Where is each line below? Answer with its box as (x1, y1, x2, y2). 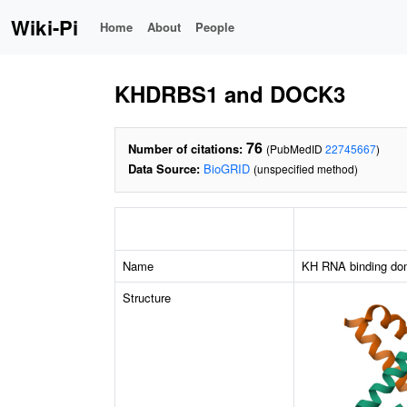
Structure (123, 289, 171, 306)
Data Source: (128, 160, 200, 177)
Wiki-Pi (11, 13, 79, 42)
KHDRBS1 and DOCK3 (114, 78, 345, 109)
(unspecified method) (253, 161, 358, 176)
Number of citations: (128, 140, 243, 157)
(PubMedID (266, 141, 325, 156)
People (195, 18, 235, 35)
